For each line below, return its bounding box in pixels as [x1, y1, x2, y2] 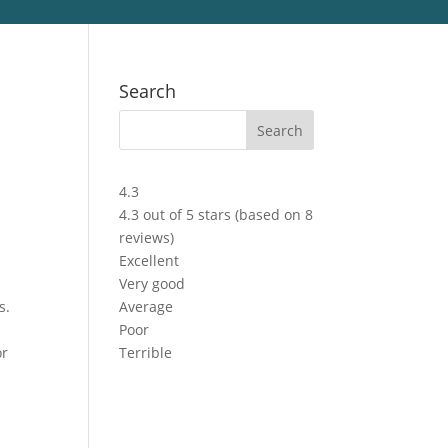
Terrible [119, 342, 173, 362]
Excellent [119, 250, 180, 270]
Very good [119, 273, 186, 293]
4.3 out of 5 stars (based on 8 [119, 204, 314, 224]
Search [119, 78, 177, 103]
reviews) [119, 227, 175, 247]
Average [119, 296, 174, 316]
